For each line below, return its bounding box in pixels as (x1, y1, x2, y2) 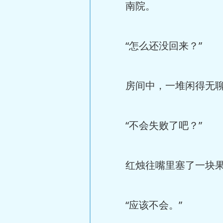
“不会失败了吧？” (106, 118, 202, 132)
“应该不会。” (106, 198, 182, 212)
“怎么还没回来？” (106, 39, 202, 52)
